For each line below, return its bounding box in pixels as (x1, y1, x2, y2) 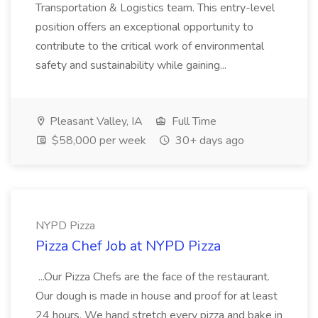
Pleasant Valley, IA (47, 114, 143, 129)
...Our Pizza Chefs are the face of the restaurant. (35, 269, 270, 285)
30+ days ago (172, 133, 244, 148)
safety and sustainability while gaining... (35, 57, 229, 73)
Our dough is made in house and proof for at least (35, 288, 278, 304)
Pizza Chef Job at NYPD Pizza (35, 236, 221, 256)
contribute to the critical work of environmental (35, 38, 264, 54)
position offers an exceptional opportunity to (35, 19, 253, 35)
